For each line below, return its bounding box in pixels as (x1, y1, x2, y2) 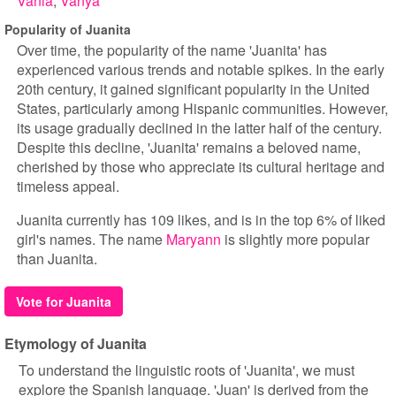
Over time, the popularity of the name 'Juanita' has (17, 40, 327, 60)
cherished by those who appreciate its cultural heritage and (17, 156, 385, 177)
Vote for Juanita (16, 293, 111, 310)
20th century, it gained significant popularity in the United (17, 79, 369, 99)
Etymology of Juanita (4, 333, 147, 354)
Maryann (166, 229, 221, 249)
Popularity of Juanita (4, 19, 131, 38)
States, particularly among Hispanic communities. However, (17, 98, 388, 118)
